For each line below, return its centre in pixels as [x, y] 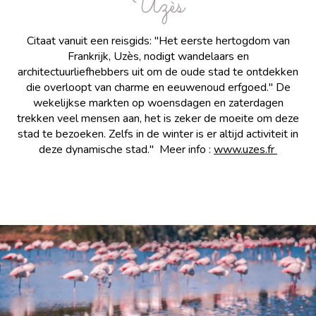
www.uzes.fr [244, 149]
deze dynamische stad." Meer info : [126, 149]
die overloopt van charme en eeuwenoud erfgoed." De [158, 87]
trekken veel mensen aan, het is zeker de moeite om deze [158, 118]
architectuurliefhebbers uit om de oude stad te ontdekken [158, 72]
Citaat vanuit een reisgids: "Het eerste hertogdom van [158, 41]
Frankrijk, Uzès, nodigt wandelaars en [158, 56]
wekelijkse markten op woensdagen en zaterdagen [158, 103]
